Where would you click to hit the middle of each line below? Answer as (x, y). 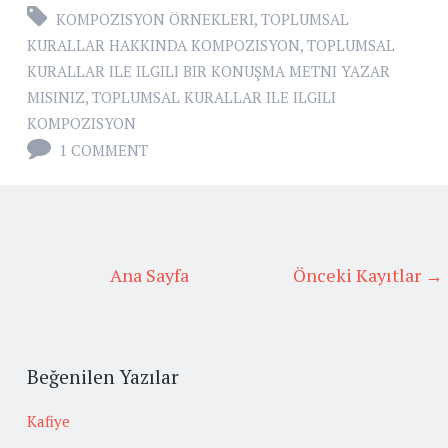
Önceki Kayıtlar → (368, 275)
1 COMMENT (103, 150)
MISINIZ (56, 97)
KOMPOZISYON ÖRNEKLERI (155, 19)
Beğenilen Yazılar (103, 377)
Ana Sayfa (149, 275)
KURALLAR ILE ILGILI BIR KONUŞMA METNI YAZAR (208, 71)
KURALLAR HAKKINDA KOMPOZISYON (163, 45)
